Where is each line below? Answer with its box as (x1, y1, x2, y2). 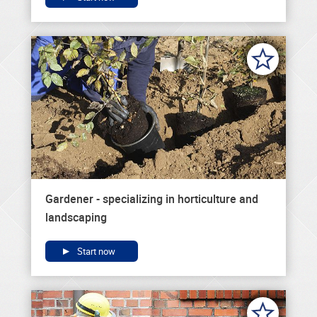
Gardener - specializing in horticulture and (45, 191, 258, 207)
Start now (75, 245, 115, 258)
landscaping (45, 209, 107, 226)
